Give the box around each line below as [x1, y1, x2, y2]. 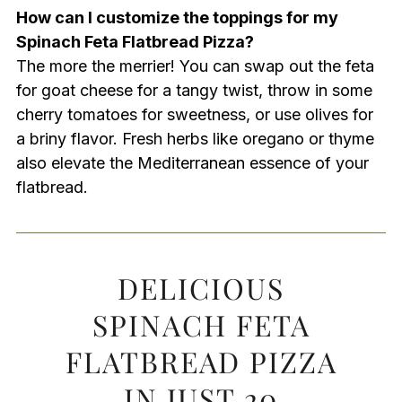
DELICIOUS [118, 267, 284, 307]
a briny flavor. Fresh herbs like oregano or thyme [15, 128, 374, 148]
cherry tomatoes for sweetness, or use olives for [15, 104, 373, 124]
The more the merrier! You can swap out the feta [15, 56, 374, 75]
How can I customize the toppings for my [15, 7, 338, 27]
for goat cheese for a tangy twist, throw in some [15, 80, 372, 100]
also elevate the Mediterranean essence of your [15, 153, 369, 172]
